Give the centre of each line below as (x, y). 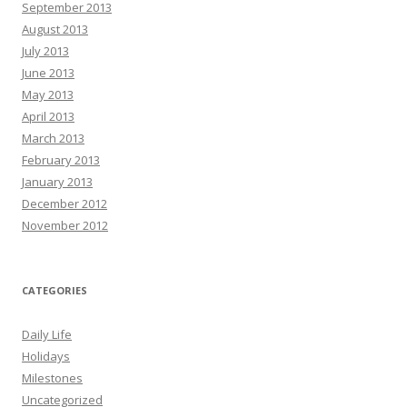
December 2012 (65, 203)
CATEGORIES (55, 290)
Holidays (46, 356)
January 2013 (57, 182)
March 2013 (53, 138)
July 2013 (45, 51)
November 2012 (65, 225)
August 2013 (55, 29)
